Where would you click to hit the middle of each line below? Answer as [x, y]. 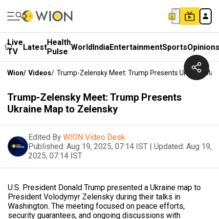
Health [59, 42]
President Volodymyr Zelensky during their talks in [94, 197]
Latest [35, 47]
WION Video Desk [94, 137]
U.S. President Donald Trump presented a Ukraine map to [104, 187]
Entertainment [136, 47]
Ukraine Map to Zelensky [63, 109]
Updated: [169, 146]
